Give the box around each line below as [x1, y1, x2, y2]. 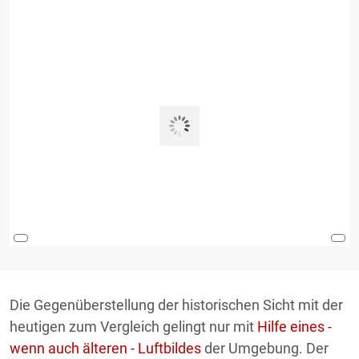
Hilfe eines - [257, 318, 332, 335]
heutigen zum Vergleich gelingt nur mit [10, 318, 257, 335]
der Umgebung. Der [201, 340, 329, 357]
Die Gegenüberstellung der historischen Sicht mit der [10, 296, 343, 313]
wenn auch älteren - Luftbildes [10, 340, 201, 357]
